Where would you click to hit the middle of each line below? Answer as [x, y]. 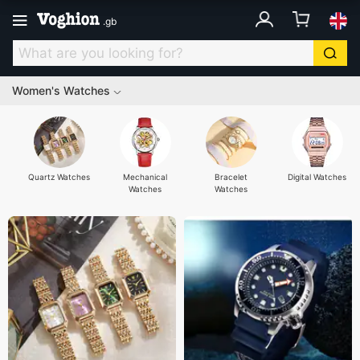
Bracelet [231, 177]
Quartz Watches [59, 177]
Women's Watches [61, 90]
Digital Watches [317, 177]
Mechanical [145, 177]
